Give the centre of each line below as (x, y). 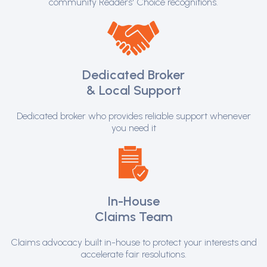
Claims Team (133, 217)
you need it (133, 128)
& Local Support (133, 91)
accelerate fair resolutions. (133, 254)
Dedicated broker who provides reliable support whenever (133, 116)
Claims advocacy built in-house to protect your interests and (133, 243)
